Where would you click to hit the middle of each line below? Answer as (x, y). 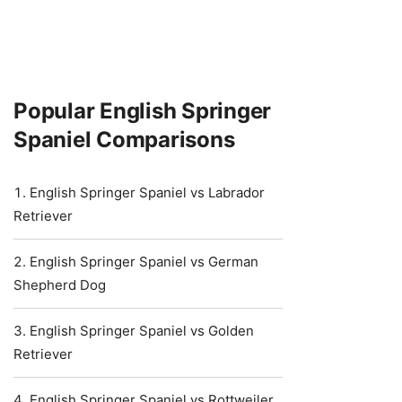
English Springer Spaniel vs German (144, 262)
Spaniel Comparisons (124, 140)
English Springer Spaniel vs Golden (142, 331)
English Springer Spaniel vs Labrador (147, 192)
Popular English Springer (143, 111)
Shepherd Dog (60, 285)
